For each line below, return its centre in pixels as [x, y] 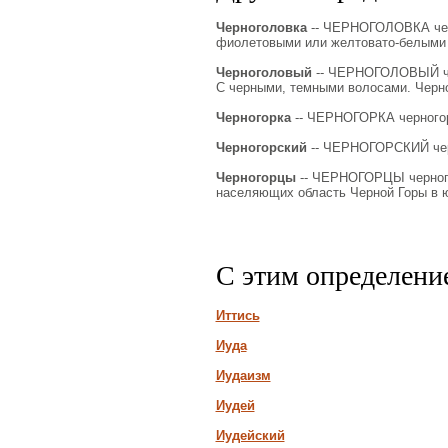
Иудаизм [243, 375]
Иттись [237, 315]
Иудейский [250, 435]
